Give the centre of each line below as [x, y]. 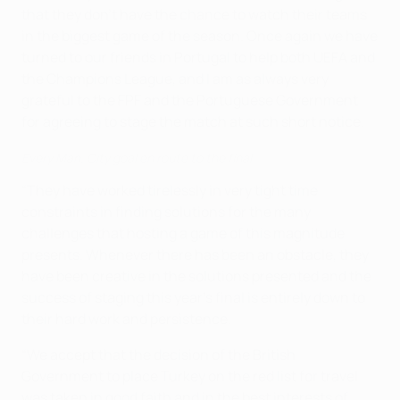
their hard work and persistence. [126, 319]
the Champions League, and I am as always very [175, 79]
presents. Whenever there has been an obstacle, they [195, 255]
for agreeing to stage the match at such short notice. [193, 122]
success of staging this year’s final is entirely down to [193, 298]
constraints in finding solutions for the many [166, 212]
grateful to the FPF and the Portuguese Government [190, 100]
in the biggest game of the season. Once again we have [200, 36]
